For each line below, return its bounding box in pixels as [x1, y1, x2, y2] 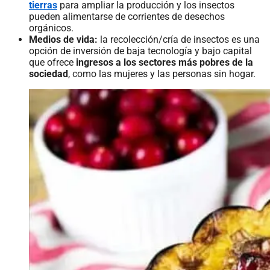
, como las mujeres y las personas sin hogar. [68, 67, 256, 80]
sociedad [29, 67, 68, 80]
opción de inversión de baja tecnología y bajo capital [29, 45, 252, 57]
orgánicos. [29, 22, 74, 34]
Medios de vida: [29, 33, 98, 45]
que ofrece [29, 56, 76, 68]
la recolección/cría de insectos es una [98, 33, 260, 45]
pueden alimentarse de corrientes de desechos [29, 10, 225, 22]
